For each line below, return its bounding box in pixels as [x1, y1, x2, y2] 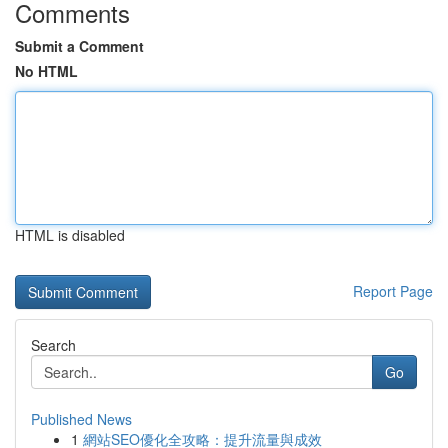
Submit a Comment [15, 36, 144, 56]
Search [31, 335, 76, 355]
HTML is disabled [15, 225, 125, 245]
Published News [31, 409, 132, 429]
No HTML [15, 61, 78, 81]
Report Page [353, 281, 433, 301]
